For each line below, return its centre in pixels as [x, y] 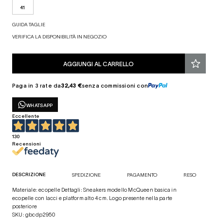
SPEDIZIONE [87, 175]
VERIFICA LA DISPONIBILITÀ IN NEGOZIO [59, 36]
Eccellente [26, 116]
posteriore [25, 206]
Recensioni [27, 143]
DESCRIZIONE [29, 174]
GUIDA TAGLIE [29, 24]
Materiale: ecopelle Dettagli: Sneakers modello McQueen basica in [94, 190]
